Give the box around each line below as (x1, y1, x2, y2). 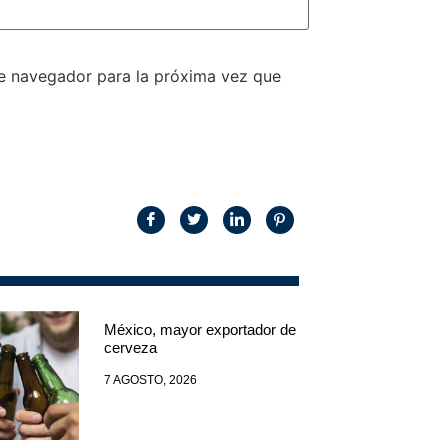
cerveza (104, 339, 158, 357)
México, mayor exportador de (104, 321, 297, 339)
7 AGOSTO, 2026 (104, 373, 198, 388)
